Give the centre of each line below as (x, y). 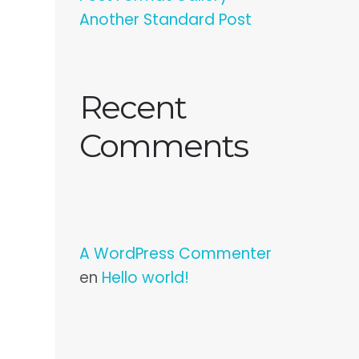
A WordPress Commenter (175, 254)
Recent (132, 107)
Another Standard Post (165, 20)
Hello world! (145, 278)
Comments (163, 145)
